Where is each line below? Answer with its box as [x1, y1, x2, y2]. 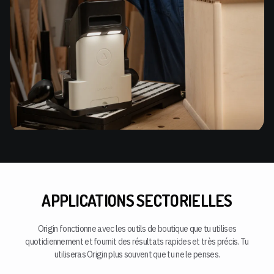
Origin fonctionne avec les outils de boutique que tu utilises [37, 223, 237, 234]
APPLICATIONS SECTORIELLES [42, 190, 232, 210]
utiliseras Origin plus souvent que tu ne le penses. [54, 248, 220, 260]
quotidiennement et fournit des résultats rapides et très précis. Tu [25, 235, 249, 247]
